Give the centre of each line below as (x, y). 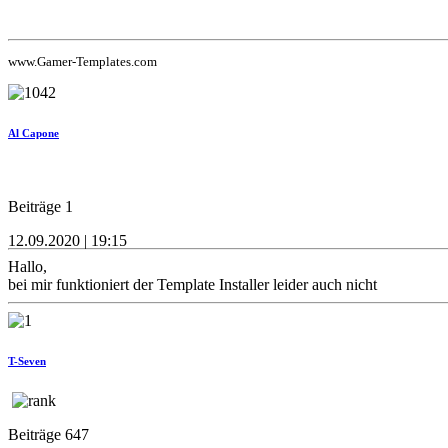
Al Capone (33, 132)
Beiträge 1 (40, 206)
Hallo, (27, 266)
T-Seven (27, 360)
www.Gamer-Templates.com (82, 62)
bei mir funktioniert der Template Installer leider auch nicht (194, 284)
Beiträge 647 (48, 434)
